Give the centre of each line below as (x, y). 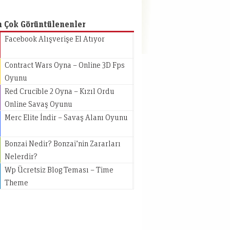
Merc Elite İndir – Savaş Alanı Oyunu (66, 117)
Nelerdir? (21, 156)
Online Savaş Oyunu (39, 104)
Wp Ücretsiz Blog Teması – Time (59, 169)
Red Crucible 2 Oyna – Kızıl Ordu (60, 91)
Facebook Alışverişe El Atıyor (55, 39)
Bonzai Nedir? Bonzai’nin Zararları (63, 143)
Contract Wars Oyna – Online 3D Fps (65, 65)
